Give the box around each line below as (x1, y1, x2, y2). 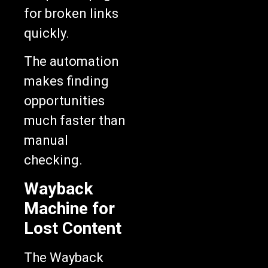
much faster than (24, 113, 126, 129)
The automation (24, 54, 119, 69)
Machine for (24, 198, 115, 218)
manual (24, 133, 68, 148)
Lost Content (24, 218, 121, 238)
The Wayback (24, 249, 103, 265)
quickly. (24, 26, 69, 41)
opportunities (24, 93, 105, 109)
